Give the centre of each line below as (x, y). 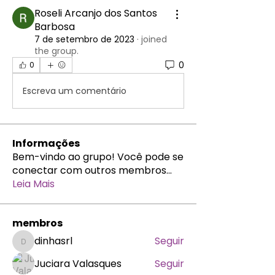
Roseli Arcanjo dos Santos (96, 13)
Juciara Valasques (78, 264)
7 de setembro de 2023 (84, 39)
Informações (46, 143)
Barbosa (55, 27)
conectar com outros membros (89, 170)
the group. (56, 51)
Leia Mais (33, 184)
